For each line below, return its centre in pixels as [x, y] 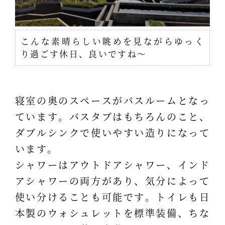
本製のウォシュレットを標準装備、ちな [113, 213]
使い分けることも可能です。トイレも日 [113, 197]
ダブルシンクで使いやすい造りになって [113, 133]
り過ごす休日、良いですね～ [84, 53]
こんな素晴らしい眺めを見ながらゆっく [113, 41]
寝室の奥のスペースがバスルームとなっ [113, 100]
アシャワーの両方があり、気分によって [113, 181]
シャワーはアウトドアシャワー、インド [113, 165]
